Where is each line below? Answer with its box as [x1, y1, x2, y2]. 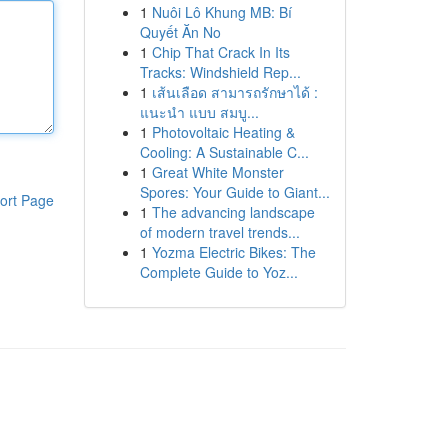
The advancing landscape [151, 202, 315, 222]
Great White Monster [151, 162, 284, 182]
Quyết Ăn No [139, 22, 221, 42]
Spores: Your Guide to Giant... [139, 182, 330, 202]
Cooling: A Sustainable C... [139, 142, 309, 162]
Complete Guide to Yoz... [139, 262, 298, 282]
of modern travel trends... [139, 222, 300, 242]
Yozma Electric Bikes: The [151, 242, 316, 262]
